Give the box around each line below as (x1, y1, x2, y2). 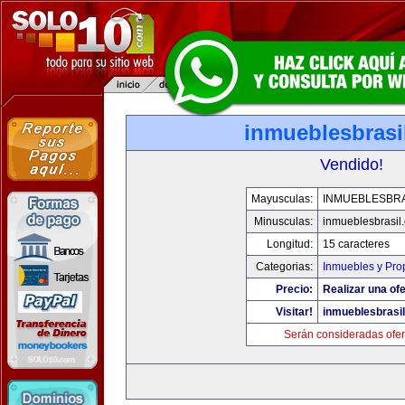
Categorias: (255, 260, 313, 273)
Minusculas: (253, 215, 313, 228)
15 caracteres (322, 238, 390, 250)
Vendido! (320, 155, 383, 174)
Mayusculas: (250, 193, 313, 205)
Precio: (275, 283, 313, 296)
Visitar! (275, 306, 313, 318)
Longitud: (266, 238, 313, 250)
